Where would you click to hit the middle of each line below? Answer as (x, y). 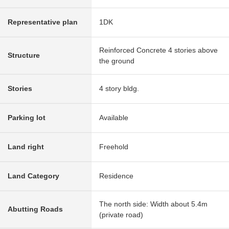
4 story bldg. (119, 88)
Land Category (33, 176)
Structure (24, 55)
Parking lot (27, 117)
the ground (117, 61)
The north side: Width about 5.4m (153, 204)
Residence (116, 176)
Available (114, 117)
